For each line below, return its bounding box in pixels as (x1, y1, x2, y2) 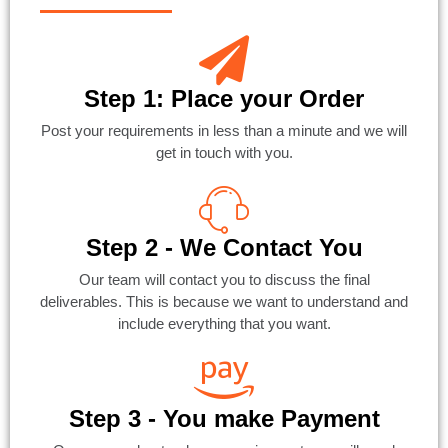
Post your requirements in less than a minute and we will (41, 122, 407, 140)
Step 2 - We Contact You (85, 234, 363, 262)
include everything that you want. (117, 315, 331, 333)
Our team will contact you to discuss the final (78, 271, 370, 289)
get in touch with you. (155, 144, 293, 162)
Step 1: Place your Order (84, 85, 364, 113)
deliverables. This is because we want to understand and (40, 293, 408, 311)
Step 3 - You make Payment (68, 405, 380, 433)
